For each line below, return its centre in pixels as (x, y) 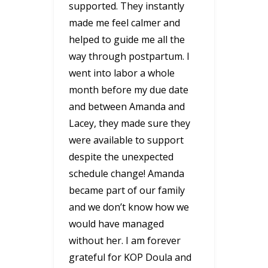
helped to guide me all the (127, 39)
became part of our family (127, 190)
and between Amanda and (127, 106)
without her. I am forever (125, 240)
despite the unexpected (121, 156)
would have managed (116, 223)
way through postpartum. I (129, 56)
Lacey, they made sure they (130, 123)
